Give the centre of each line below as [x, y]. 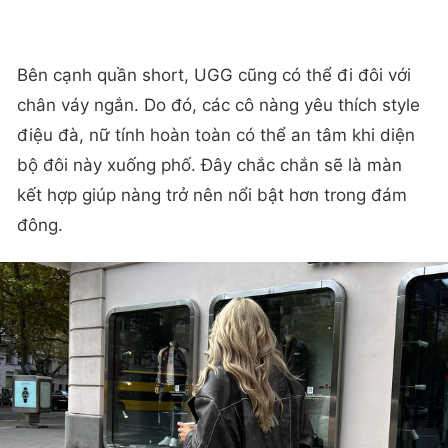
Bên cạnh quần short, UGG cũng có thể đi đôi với [214, 75]
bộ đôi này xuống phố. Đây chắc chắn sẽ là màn [209, 165]
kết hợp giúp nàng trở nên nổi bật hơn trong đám [212, 195]
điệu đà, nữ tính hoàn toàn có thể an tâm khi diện [216, 135]
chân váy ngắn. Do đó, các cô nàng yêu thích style [218, 105]
